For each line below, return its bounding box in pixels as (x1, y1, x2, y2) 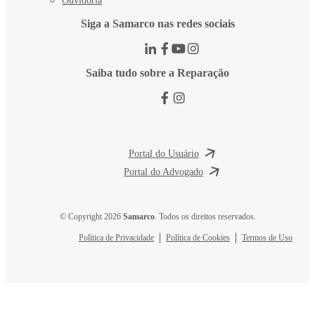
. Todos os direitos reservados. (154, 211, 256, 221)
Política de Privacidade (79, 232, 154, 243)
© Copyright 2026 (59, 211, 123, 221)
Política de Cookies (166, 232, 230, 243)
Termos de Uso (242, 232, 292, 243)
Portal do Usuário (128, 148, 199, 159)
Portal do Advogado (124, 166, 203, 177)
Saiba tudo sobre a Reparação (86, 66, 229, 79)
